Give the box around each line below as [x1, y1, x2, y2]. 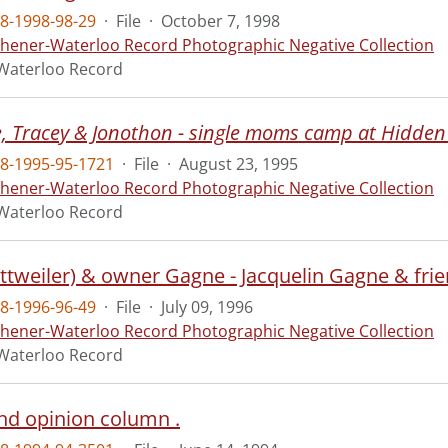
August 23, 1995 [179, 153, 298, 175]
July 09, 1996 [161, 296, 253, 318]
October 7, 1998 [161, 10, 280, 32]
